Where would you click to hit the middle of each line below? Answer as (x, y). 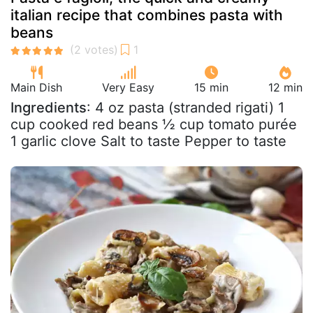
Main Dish (36, 87)
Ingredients (49, 108)
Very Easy (128, 87)
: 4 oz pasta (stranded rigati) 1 (185, 108)
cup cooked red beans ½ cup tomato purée (154, 124)
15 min (211, 87)
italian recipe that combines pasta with (147, 15)
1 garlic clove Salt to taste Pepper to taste (148, 141)
